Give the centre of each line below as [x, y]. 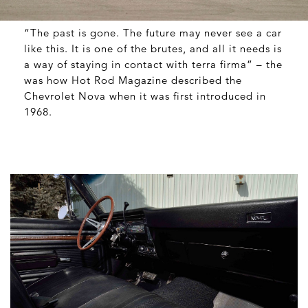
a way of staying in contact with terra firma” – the [153, 64]
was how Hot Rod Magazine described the [133, 80]
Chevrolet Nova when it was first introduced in [145, 96]
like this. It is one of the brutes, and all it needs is [153, 48]
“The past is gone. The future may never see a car [153, 33]
